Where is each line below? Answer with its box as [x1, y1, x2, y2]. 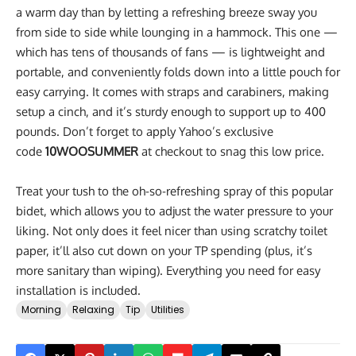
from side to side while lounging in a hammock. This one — [16, 25, 338, 41]
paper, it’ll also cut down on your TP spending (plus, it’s [16, 243, 312, 259]
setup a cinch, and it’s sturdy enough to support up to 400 [16, 104, 326, 120]
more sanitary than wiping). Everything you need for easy [16, 263, 320, 279]
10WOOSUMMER [45, 144, 138, 160]
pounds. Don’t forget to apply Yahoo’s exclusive [16, 124, 273, 140]
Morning [21, 303, 61, 317]
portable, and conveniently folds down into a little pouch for [16, 64, 340, 80]
